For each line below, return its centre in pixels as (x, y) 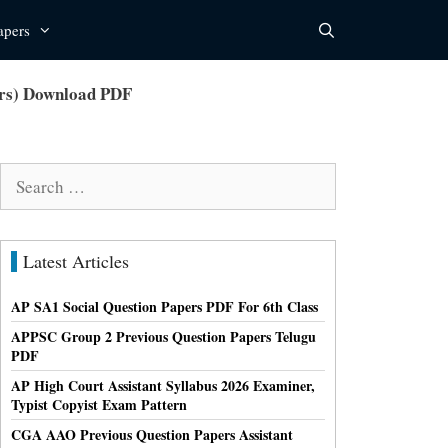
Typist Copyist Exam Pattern (99, 404)
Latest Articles (76, 260)
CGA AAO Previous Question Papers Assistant (152, 434)
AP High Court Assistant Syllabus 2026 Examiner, (163, 385)
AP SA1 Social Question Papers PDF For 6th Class (164, 306)
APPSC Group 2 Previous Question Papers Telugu (163, 336)
